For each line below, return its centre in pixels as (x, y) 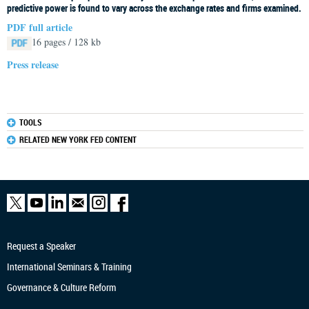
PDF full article (40, 27)
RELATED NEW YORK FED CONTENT (78, 139)
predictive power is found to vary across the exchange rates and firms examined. (154, 8)
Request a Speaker (41, 246)
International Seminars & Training (69, 267)
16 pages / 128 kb (66, 42)
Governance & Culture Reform (61, 287)
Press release (33, 64)
